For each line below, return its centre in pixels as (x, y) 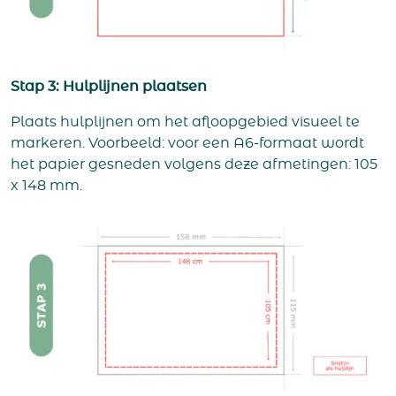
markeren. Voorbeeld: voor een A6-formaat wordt (187, 144)
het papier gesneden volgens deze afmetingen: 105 (194, 165)
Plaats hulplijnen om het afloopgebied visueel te (185, 122)
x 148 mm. (46, 186)
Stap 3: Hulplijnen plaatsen (109, 87)
